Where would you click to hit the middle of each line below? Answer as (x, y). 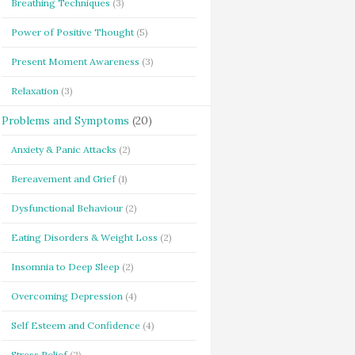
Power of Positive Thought (72, 32)
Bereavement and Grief (63, 179)
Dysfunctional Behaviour (67, 208)
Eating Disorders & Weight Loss (84, 237)
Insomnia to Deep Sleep (65, 267)
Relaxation (34, 91)
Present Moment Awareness (75, 61)
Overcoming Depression (67, 296)
